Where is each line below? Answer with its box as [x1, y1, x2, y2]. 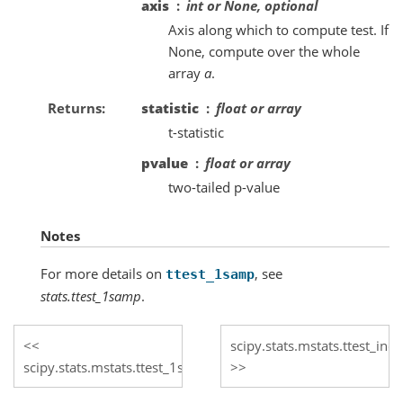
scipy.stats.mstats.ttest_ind [229, 336, 396, 354]
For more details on [40, 264, 166, 282]
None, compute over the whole [168, 41, 360, 60]
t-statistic [168, 122, 224, 141]
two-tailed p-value [168, 177, 280, 196]
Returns [47, 98, 102, 117]
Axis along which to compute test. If [168, 20, 389, 39]
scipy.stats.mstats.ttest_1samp [23, 357, 211, 376]
